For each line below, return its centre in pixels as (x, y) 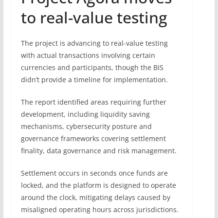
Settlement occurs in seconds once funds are (94, 173)
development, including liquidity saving (85, 114)
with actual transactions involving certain (88, 55)
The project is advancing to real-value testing (94, 43)
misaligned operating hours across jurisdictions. (100, 209)
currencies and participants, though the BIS (92, 67)
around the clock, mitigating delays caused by (95, 197)
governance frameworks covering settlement (93, 138)
